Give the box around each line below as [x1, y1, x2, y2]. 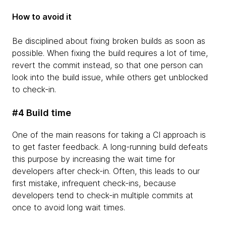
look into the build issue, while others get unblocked [12, 72, 208, 82]
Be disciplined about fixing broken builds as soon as [12, 35, 205, 46]
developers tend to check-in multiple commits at [12, 190, 193, 200]
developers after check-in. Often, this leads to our [12, 165, 200, 176]
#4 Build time [12, 107, 71, 118]
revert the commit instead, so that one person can [12, 60, 203, 70]
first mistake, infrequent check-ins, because [12, 178, 176, 188]
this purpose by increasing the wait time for [12, 153, 175, 164]
